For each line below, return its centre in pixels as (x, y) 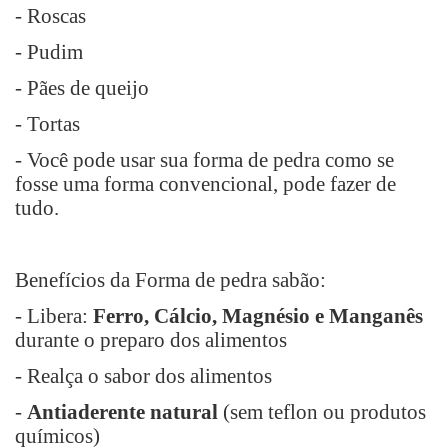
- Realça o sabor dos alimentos (143, 376)
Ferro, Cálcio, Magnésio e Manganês (258, 316)
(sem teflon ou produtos (322, 412)
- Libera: (54, 316)
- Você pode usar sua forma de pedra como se (204, 160)
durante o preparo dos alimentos (151, 340)
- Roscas (50, 16)
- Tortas (47, 124)
